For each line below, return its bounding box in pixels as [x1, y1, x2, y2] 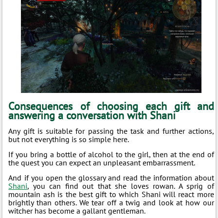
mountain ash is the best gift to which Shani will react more [8, 189, 214, 199]
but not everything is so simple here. [8, 134, 129, 144]
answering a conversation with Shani [8, 108, 176, 122]
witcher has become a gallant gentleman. [8, 205, 146, 216]
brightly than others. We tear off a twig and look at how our [8, 197, 214, 207]
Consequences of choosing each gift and [8, 99, 214, 113]
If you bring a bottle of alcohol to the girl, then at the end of [8, 149, 214, 159]
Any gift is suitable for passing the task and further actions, [8, 126, 214, 136]
